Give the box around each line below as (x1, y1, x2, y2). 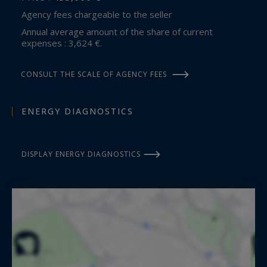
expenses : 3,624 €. (21, 36, 102, 49)
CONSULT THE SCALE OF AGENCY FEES (21, 69, 167, 79)
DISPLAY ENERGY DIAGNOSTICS (21, 148, 141, 159)
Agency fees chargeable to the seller (27, 8, 172, 20)
